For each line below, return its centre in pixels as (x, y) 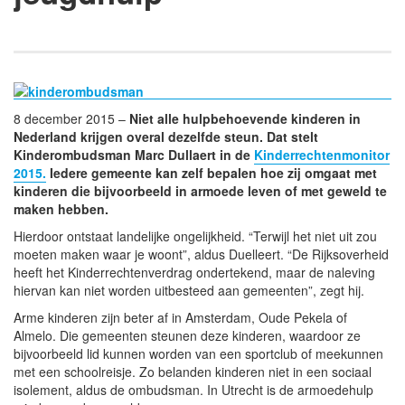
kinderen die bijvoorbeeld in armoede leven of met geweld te (200, 190)
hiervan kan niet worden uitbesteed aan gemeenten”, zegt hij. (189, 290)
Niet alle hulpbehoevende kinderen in (243, 118)
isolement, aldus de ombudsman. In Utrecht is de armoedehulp (193, 389)
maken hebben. (61, 208)
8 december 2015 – (70, 118)
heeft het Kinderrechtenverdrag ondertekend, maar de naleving (194, 272)
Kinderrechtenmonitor (322, 154)
